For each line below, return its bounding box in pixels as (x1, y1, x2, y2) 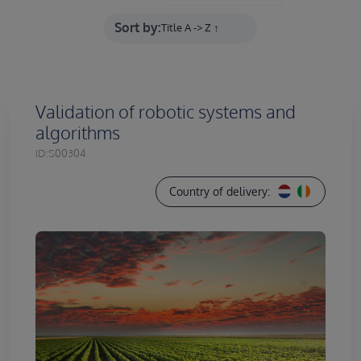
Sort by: (114, 19, 162, 36)
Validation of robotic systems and (35, 100, 296, 122)
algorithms (35, 121, 124, 143)
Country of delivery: (169, 185, 270, 199)
